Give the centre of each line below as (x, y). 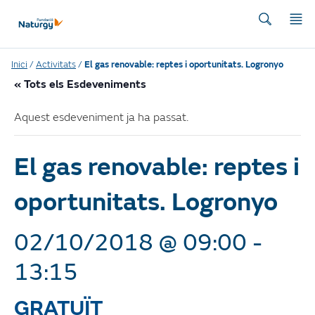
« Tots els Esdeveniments (80, 84)
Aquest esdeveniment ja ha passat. (101, 117)
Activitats (56, 64)
